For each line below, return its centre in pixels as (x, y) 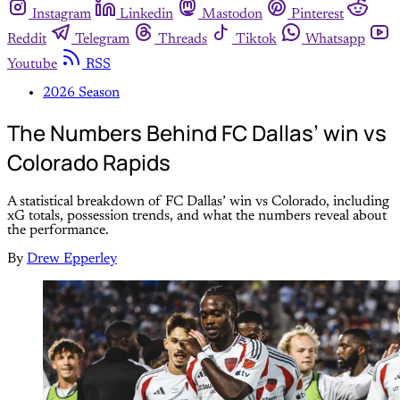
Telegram (102, 39)
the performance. (58, 230)
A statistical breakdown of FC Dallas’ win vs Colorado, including (198, 201)
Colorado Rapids (89, 162)
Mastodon (232, 14)
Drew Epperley (72, 258)
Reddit (27, 39)
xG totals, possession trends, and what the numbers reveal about (197, 216)
